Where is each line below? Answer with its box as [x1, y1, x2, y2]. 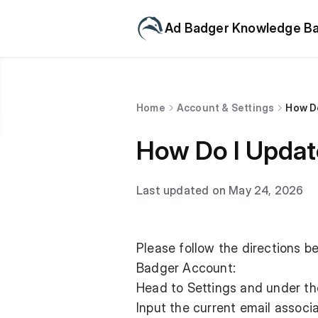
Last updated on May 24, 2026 [136, 183, 304, 197]
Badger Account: [136, 261, 236, 275]
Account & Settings [176, 102, 275, 114]
